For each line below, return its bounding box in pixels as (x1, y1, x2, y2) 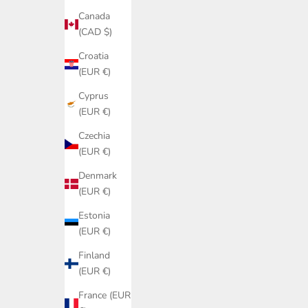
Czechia (78, 129, 110, 143)
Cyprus (78, 89, 109, 103)
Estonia (78, 209, 110, 223)
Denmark (78, 169, 117, 183)
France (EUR (78, 289, 131, 302)
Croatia (78, 49, 109, 63)
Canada (78, 10, 110, 23)
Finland (78, 249, 110, 263)
